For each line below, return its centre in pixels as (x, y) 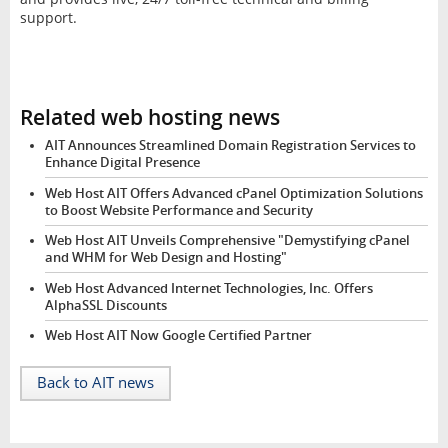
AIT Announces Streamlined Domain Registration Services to (230, 145)
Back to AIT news (95, 382)
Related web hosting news (149, 116)
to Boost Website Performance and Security (178, 210)
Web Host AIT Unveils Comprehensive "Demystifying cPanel (227, 241)
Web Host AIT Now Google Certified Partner (178, 336)
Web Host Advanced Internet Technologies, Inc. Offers (208, 288)
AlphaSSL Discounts (105, 305)
